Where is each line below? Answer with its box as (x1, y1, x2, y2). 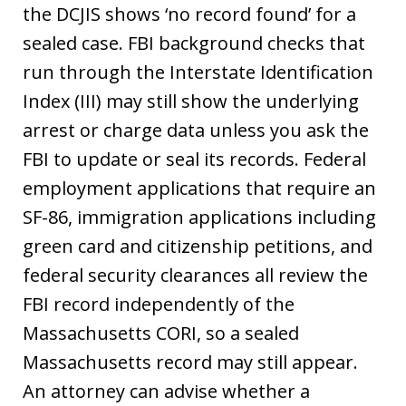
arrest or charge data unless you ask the (23, 118, 369, 142)
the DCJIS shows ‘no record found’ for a (23, 2, 356, 26)
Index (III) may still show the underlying (23, 89, 359, 113)
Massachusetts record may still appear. (23, 350, 358, 374)
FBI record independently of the (23, 292, 295, 316)
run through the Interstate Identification (23, 60, 373, 84)
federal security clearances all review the (23, 263, 368, 287)
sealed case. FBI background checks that (23, 31, 365, 55)
